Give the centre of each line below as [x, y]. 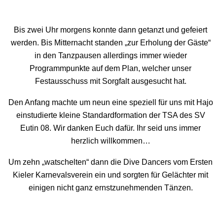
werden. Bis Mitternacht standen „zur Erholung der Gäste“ [110, 43]
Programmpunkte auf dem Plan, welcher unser [110, 69]
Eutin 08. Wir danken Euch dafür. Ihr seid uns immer [110, 128]
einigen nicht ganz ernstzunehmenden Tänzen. [110, 187]
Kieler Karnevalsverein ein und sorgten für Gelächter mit [110, 175]
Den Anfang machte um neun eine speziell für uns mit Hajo [110, 103]
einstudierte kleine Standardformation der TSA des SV [110, 115]
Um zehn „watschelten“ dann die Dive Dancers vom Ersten [110, 162]
